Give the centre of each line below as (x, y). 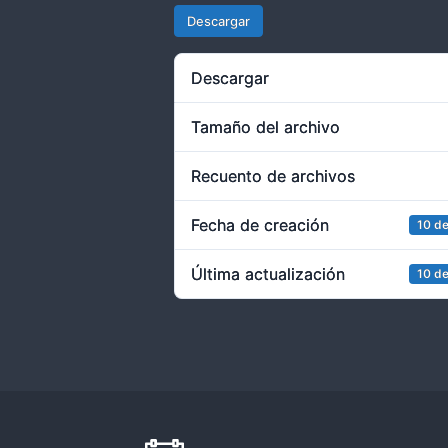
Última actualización (268, 274)
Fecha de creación (260, 225)
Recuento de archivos (273, 176)
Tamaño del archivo (266, 127)
